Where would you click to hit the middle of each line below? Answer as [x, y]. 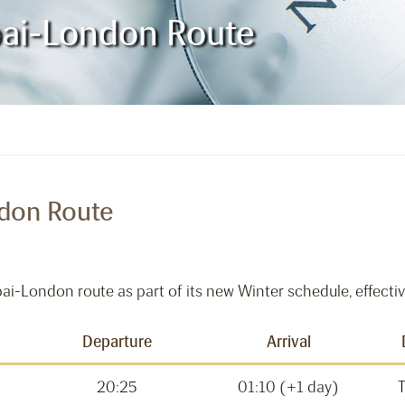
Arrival [288, 342]
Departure [117, 342]
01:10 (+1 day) [288, 387]
